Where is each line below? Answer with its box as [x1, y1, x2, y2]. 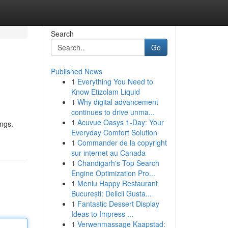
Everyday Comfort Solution [71, 127, 157, 137]
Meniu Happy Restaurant [77, 178, 158, 188]
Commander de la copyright [77, 137, 167, 148]
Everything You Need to [77, 76, 153, 87]
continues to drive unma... [71, 107, 155, 117]
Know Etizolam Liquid [71, 87, 140, 97]
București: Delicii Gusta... [71, 188, 152, 198]
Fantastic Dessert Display [77, 198, 159, 209]
